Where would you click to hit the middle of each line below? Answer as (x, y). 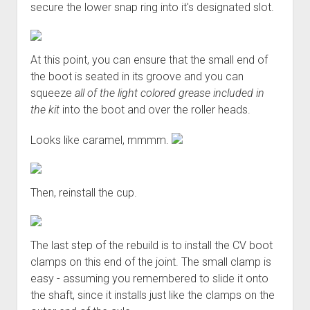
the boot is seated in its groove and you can (137, 76)
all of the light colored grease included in (169, 93)
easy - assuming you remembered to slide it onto (149, 278)
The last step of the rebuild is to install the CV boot (151, 245)
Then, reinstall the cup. (83, 192)
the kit (45, 109)
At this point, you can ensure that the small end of (149, 60)
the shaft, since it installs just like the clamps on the (152, 295)
